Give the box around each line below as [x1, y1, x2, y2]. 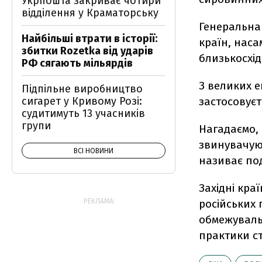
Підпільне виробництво [22, 82, 143, 95]
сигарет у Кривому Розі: [22, 95, 142, 108]
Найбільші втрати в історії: [22, 32, 157, 45]
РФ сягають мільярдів [22, 57, 133, 70]
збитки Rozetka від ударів [22, 44, 153, 57]
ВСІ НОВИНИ [74, 147, 113, 155]
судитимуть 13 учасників [22, 107, 145, 120]
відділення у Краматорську [22, 6, 158, 19]
